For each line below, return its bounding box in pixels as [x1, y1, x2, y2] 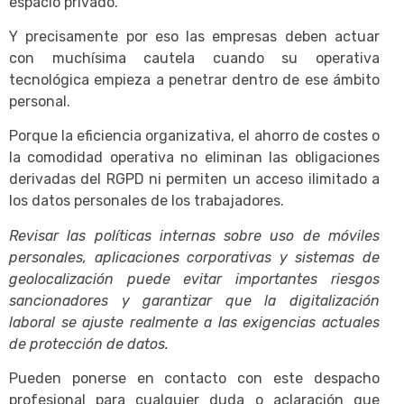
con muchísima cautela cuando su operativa [9, 50, 380, 68]
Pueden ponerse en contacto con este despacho [9, 370, 380, 388]
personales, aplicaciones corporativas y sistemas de [9, 248, 380, 266]
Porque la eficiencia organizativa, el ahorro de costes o [9, 127, 380, 145]
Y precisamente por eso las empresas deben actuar [9, 28, 380, 46]
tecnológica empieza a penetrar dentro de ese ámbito [9, 71, 380, 89]
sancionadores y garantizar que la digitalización [9, 291, 380, 309]
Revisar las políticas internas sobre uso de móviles [9, 226, 380, 244]
